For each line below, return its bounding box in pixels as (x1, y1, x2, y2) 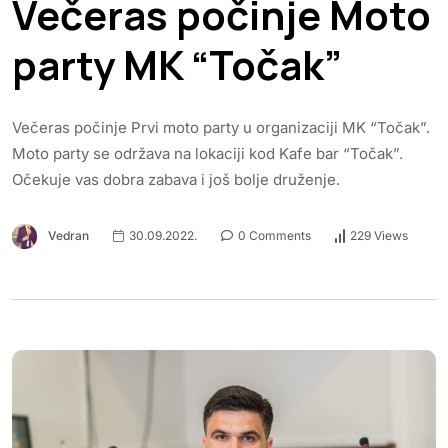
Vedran (48, 227, 89, 243)
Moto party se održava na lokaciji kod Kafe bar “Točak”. (12, 143, 403, 163)
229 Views (350, 228, 408, 244)
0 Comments (235, 227, 311, 243)
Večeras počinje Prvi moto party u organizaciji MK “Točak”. (12, 117, 430, 137)
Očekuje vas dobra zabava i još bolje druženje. (12, 169, 356, 189)
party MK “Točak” (12, 36, 342, 92)
